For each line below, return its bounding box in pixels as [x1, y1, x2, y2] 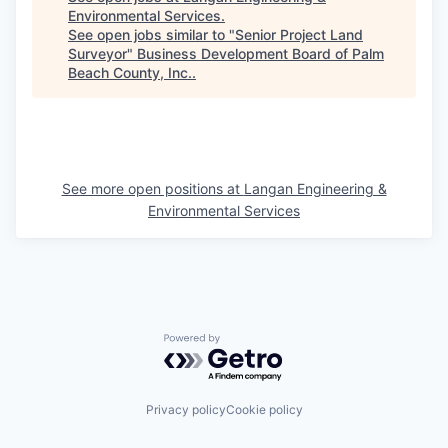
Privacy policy [145, 402, 226, 418]
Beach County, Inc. [68, 63, 192, 81]
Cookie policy [225, 402, 303, 418]
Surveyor [68, 44, 127, 62]
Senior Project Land [235, 25, 363, 43]
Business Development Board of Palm [137, 44, 384, 62]
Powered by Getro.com [163, 332, 339, 353]
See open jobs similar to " [68, 25, 235, 43]
